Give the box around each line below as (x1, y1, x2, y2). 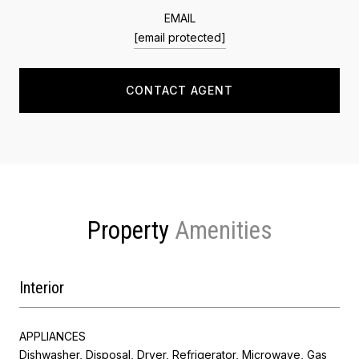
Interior (19, 277, 64, 297)
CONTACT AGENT (126, 83, 233, 97)
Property (87, 215, 175, 245)
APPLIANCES (19, 329, 86, 343)
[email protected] (133, 30, 226, 44)
